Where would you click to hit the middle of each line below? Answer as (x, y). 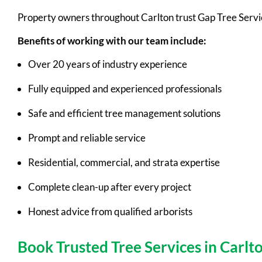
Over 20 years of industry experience (108, 64)
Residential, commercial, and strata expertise (124, 163)
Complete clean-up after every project (110, 187)
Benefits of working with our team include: (112, 41)
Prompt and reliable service (87, 138)
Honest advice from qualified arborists (110, 212)
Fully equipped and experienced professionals (125, 89)
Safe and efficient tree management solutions (124, 113)
